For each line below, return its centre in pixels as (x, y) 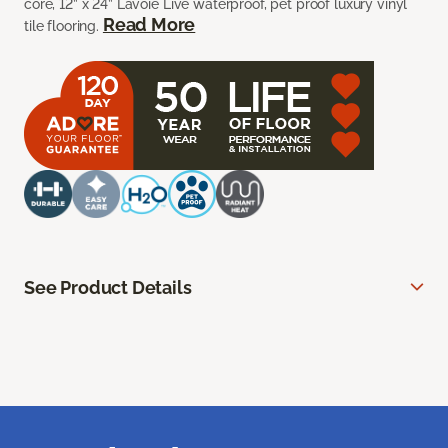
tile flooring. (63, 26)
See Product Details (108, 288)
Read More (149, 25)
